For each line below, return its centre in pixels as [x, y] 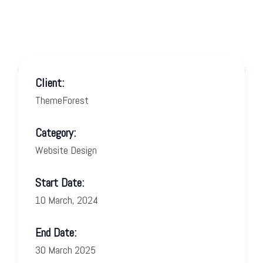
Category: [55, 132]
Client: [50, 82]
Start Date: [60, 182]
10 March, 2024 [67, 200]
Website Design [66, 150]
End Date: [56, 232]
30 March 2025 [65, 249]
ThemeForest [62, 100]
